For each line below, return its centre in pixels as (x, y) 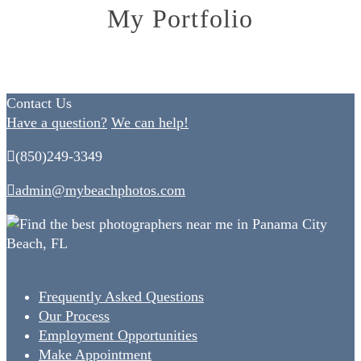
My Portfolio (180, 18)
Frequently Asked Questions (121, 297)
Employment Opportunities (118, 336)
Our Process (74, 316)
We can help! (150, 123)
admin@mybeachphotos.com (100, 191)
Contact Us (39, 104)
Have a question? (57, 123)
